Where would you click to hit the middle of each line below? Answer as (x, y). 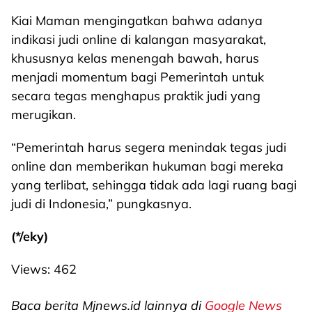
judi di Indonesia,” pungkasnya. (101, 204)
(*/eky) (30, 236)
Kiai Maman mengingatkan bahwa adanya (137, 21)
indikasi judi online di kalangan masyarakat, (139, 39)
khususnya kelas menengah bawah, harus (135, 58)
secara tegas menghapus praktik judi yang (136, 96)
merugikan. (44, 115)
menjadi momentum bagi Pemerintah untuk (138, 77)
